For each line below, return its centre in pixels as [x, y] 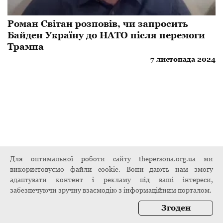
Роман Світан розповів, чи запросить [98, 24]
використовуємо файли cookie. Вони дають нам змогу [111, 169]
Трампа [26, 47]
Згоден [176, 208]
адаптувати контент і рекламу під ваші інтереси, [111, 180]
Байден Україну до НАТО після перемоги [106, 35]
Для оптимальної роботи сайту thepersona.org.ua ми [111, 159]
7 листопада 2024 [183, 59]
